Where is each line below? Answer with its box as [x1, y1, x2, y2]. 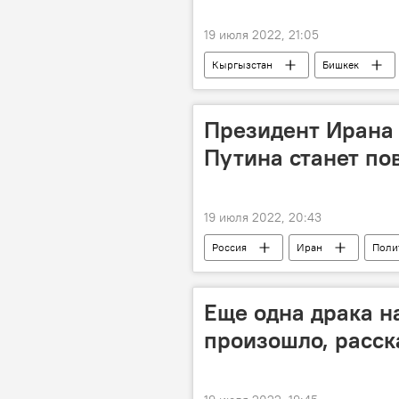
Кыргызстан [212, 58, 273, 71]
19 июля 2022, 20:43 [204, 209, 322, 225]
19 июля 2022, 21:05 [204, 27, 319, 43]
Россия [212, 240, 247, 254]
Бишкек [322, 58, 359, 71]
